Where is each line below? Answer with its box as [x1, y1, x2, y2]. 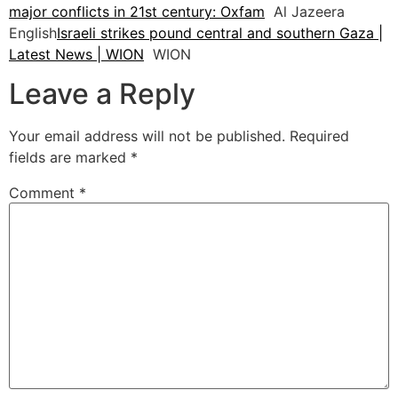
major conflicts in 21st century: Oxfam [9, 2, 265, 20]
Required [290, 127, 349, 146]
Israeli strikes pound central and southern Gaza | [57, 23, 383, 42]
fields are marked [9, 148, 131, 167]
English [9, 23, 57, 42]
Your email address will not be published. [9, 127, 285, 146]
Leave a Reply [9, 76, 195, 112]
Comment [9, 184, 79, 203]
